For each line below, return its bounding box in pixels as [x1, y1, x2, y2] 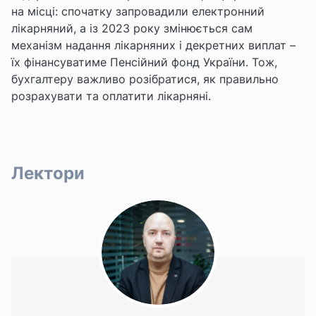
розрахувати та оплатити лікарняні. [11, 88, 211, 103]
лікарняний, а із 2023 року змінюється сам [11, 20, 253, 35]
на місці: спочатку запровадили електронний [11, 4, 265, 18]
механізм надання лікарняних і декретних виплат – [11, 37, 296, 52]
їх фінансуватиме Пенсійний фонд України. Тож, [11, 54, 277, 69]
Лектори [11, 162, 85, 183]
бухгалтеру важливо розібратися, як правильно [11, 71, 279, 86]
